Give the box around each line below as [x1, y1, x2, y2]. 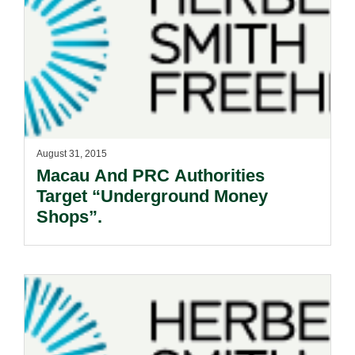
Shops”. [36, 207, 102, 227]
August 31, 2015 [36, 148, 107, 159]
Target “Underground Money [36, 186, 268, 206]
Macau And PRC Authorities [36, 166, 265, 185]
